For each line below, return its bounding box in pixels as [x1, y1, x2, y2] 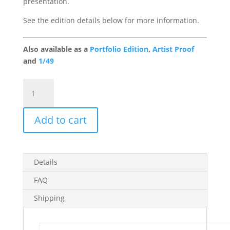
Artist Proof [152, 44, 194, 54]
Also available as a [23, 44, 90, 54]
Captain [22, 91, 49, 101]
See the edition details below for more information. [23, 15, 199, 25]
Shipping [33, 193, 65, 203]
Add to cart [34, 113, 87, 127]
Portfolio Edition [89, 44, 148, 54]
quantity [22, 127, 51, 137]
